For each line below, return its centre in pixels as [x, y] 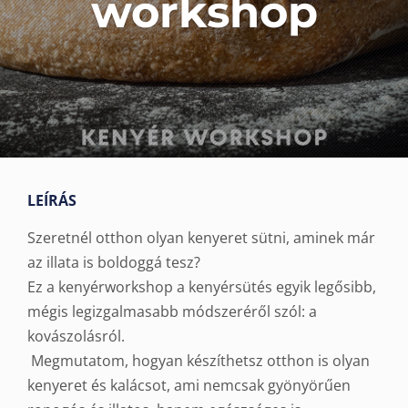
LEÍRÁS [52, 200]
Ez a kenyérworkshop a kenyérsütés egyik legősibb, [202, 287]
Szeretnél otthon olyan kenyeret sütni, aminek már [201, 238]
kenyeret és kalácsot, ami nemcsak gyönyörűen [189, 385]
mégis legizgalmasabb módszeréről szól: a [172, 311]
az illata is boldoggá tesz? [114, 262]
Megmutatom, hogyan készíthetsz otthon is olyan [199, 361]
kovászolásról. [76, 336]
